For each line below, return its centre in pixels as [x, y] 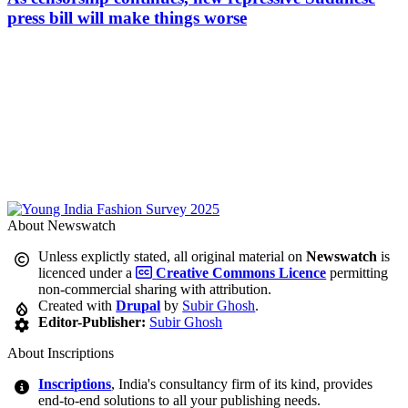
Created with [77, 306]
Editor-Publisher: [92, 322]
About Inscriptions [61, 353]
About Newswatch [61, 226]
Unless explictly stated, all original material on [173, 257]
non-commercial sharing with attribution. [155, 290]
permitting [357, 273]
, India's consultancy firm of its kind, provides [242, 384]
